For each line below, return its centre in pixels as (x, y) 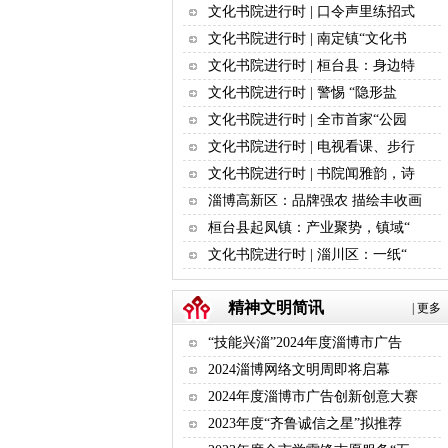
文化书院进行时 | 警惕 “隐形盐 (302, 92)
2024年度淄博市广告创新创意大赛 (313, 396)
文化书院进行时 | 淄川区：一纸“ (307, 254)
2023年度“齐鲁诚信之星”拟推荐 (305, 423)
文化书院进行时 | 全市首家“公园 (307, 119)
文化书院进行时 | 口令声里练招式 (311, 11)
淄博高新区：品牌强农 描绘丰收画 (315, 200)
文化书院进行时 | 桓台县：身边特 (311, 65)
